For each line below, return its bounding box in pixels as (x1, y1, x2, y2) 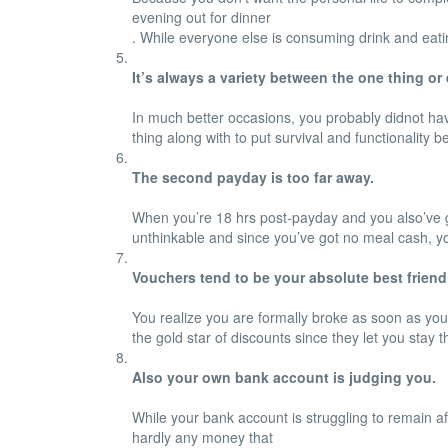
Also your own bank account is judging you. (132, 367, 436, 387)
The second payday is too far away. (132, 167, 374, 187)
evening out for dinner (132, 7, 271, 27)
